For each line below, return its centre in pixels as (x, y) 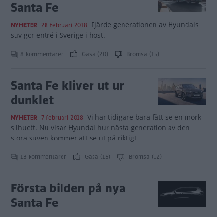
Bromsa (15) (142, 54)
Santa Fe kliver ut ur (67, 85)
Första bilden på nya (68, 188)
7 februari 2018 (62, 118)
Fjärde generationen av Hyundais (145, 24)
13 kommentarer (44, 157)
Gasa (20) (95, 54)
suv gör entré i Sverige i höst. (58, 35)
